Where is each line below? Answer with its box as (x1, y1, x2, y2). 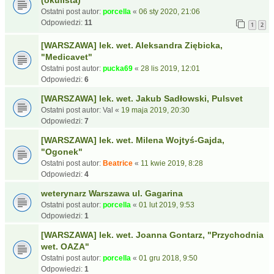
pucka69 (103, 64, 133, 73)
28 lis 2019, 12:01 (141, 64, 200, 73)
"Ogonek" (41, 147, 83, 157)
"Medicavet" (41, 52, 92, 62)
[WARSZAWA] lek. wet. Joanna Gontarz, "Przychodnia (41, 230, 264, 240)
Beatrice (103, 159, 133, 168)
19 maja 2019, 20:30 (121, 106, 190, 114)
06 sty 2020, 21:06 (139, 7, 200, 16)
